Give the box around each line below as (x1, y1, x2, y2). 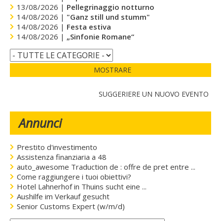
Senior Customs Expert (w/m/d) (17, 201, 125, 211)
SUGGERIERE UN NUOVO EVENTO (99, 89, 209, 99)
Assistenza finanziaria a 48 (17, 151, 107, 162)
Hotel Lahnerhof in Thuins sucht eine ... (17, 181, 147, 191)
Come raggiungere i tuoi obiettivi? (17, 171, 132, 182)
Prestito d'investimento (17, 142, 98, 152)
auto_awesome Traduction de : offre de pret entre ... (17, 161, 196, 172)
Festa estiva (67, 21, 111, 32)
